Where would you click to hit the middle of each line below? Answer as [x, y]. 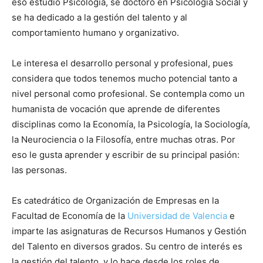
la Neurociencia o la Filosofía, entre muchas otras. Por [124, 139]
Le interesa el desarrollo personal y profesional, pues [122, 63]
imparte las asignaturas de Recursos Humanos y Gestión [129, 231]
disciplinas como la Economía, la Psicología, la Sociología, [131, 124]
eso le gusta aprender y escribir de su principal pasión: [126, 154]
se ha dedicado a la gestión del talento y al [100, 17]
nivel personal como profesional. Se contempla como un [128, 93]
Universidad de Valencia [177, 215]
